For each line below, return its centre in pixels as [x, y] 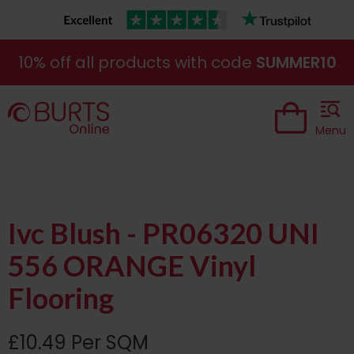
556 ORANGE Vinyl [132, 265]
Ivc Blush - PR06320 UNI [164, 233]
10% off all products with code [137, 62]
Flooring [61, 298]
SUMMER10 [296, 62]
